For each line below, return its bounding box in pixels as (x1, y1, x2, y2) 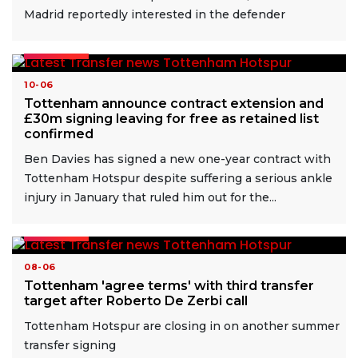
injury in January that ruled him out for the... (24, 189, 276, 205)
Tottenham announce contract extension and (24, 95, 324, 111)
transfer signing (24, 338, 116, 353)
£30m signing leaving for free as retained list (24, 110, 319, 126)
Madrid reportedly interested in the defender (24, 7, 285, 22)
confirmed (24, 125, 93, 141)
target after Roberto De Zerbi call (24, 293, 248, 309)
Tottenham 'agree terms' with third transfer (24, 278, 314, 294)
